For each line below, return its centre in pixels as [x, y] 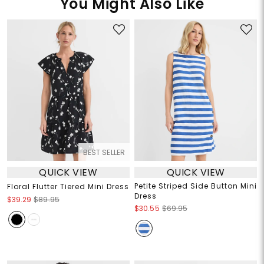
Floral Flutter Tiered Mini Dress [68, 187]
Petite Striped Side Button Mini [196, 186]
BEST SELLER [104, 153]
